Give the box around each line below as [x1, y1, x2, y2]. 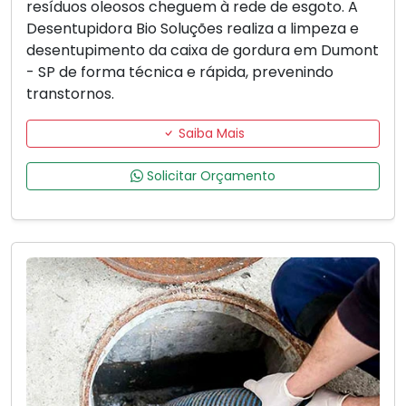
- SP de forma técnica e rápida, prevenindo [26, 62, 333, 83]
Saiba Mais [174, 124, 245, 143]
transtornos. [26, 83, 114, 105]
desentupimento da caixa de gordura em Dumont [26, 40, 379, 62]
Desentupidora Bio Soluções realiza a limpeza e [26, 18, 359, 40]
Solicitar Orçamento [143, 167, 275, 186]
